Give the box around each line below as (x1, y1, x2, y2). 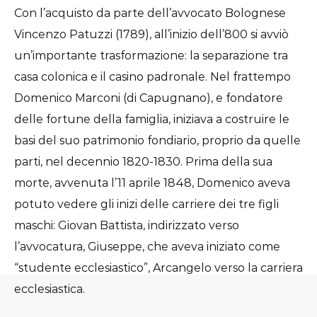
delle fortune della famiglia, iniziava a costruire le (14, 113, 289, 127)
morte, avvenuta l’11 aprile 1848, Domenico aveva (14, 176, 290, 190)
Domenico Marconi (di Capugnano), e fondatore (14, 91, 283, 105)
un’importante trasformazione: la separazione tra (14, 49, 288, 63)
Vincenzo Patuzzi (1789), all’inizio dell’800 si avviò (14, 28, 289, 42)
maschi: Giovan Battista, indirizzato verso (14, 219, 239, 233)
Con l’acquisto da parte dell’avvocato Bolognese (14, 6, 286, 21)
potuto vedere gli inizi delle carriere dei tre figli (14, 197, 279, 212)
